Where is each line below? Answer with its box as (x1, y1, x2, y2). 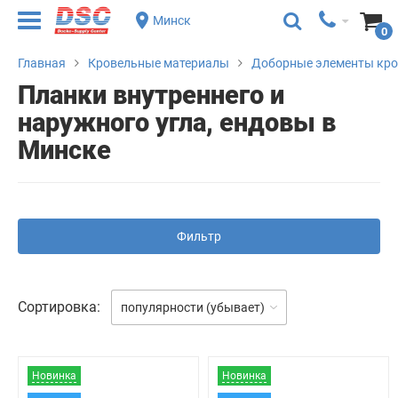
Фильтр (177, 229, 221, 243)
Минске (18, 135, 111, 165)
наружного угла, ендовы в (18, 107, 336, 138)
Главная (18, 56, 66, 71)
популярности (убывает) (121, 300, 265, 314)
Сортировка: (18, 298, 100, 315)
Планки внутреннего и (18, 80, 284, 110)
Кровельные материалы (88, 56, 229, 71)
